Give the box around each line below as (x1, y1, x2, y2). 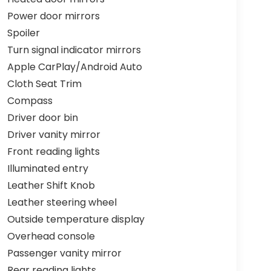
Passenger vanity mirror (7, 246, 122, 261)
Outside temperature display (7, 212, 145, 227)
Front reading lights (7, 145, 100, 159)
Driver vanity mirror (7, 128, 100, 142)
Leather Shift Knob (7, 178, 95, 193)
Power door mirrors (7, 9, 100, 24)
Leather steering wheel (7, 195, 117, 210)
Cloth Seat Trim (7, 77, 82, 91)
